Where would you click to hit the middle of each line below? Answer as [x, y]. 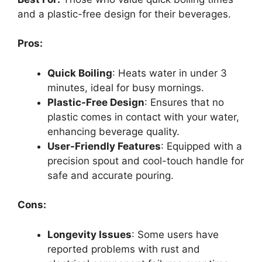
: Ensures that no [184, 102]
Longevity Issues [89, 234]
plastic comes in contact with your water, [143, 117]
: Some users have [175, 234]
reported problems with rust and [124, 249]
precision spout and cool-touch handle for [146, 161]
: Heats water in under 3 [170, 73]
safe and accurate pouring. [111, 175]
